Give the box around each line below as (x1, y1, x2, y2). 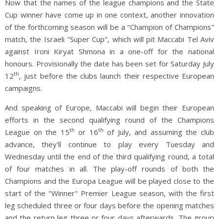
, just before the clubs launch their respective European (19, 70, 214, 81)
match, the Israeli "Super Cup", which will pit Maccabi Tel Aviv (5, 34, 214, 44)
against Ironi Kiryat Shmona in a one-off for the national (5, 46, 214, 56)
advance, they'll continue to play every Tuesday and (5, 139, 214, 149)
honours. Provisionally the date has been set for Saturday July (5, 58, 214, 68)
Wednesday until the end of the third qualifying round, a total (5, 151, 214, 161)
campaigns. (5, 83, 42, 93)
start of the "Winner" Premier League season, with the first (5, 188, 214, 198)
